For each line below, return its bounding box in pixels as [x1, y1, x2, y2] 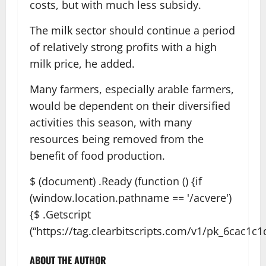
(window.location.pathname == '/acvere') [30, 191, 232, 205]
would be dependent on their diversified [30, 99, 230, 113]
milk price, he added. [30, 56, 135, 71]
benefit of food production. [30, 148, 165, 163]
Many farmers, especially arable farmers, [30, 82, 234, 96]
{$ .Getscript [30, 207, 91, 221]
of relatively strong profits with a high [30, 40, 217, 54]
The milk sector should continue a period [30, 23, 235, 37]
